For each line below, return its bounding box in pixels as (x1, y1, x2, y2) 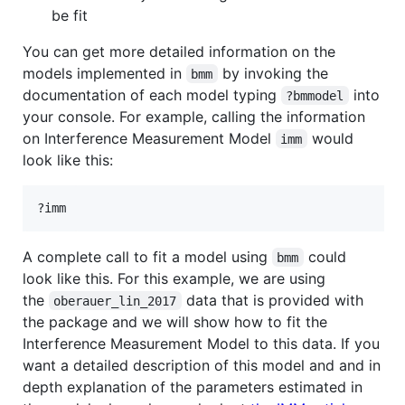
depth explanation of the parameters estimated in (23, 377, 363, 396)
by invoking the (217, 63, 333, 82)
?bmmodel (286, 88, 344, 103)
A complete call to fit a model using (23, 247, 272, 266)
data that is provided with (181, 290, 368, 309)
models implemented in (23, 63, 186, 82)
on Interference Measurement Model (23, 128, 276, 147)
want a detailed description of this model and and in (23, 355, 381, 374)
